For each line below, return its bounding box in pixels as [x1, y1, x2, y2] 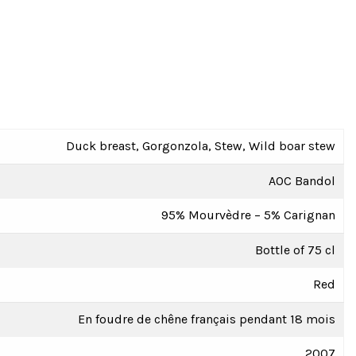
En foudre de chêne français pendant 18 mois [78, 311, 335, 327]
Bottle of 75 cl [255, 242, 335, 257]
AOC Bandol [269, 173, 335, 188]
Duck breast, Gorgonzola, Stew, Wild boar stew [66, 138, 335, 153]
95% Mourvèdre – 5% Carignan [161, 207, 335, 222]
